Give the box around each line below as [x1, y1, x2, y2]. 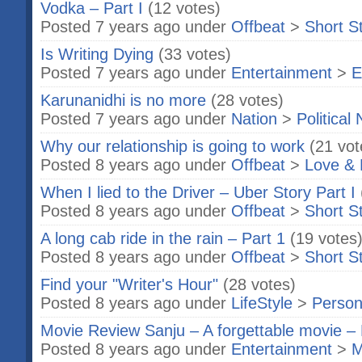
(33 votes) [158, 45, 231, 63]
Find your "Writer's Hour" [40, 276, 218, 293]
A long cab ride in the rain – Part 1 [40, 229, 285, 247]
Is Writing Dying [40, 45, 154, 63]
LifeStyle [231, 294, 293, 312]
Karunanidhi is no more [40, 91, 206, 109]
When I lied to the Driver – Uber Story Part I [40, 183, 356, 201]
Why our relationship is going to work [40, 137, 305, 155]
